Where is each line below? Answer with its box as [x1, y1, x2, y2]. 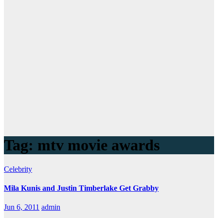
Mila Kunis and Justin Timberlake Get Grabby [4, 184, 159, 193]
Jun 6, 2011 [4, 203, 39, 212]
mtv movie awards [37, 136, 160, 154]
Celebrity [4, 164, 32, 173]
